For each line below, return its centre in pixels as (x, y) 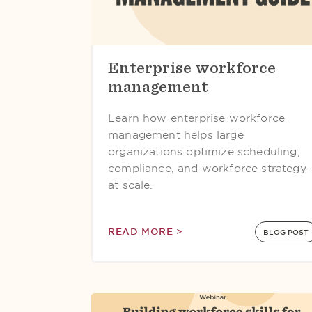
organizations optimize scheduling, (204, 152)
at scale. (131, 185)
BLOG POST (286, 232)
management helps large (176, 135)
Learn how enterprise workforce (197, 118)
